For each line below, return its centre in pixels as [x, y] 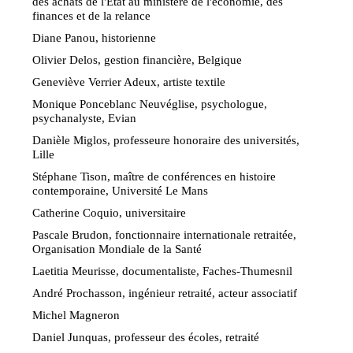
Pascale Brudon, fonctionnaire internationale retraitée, [165, 234]
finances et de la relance [92, 15]
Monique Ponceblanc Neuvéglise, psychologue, [150, 103]
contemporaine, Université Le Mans [121, 190]
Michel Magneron [76, 314]
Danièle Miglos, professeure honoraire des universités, [166, 139]
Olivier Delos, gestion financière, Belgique [137, 59]
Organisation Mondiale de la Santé [117, 248]
